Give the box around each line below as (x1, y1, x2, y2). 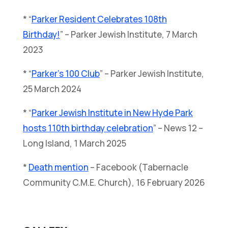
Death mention (28, 161, 89, 173)
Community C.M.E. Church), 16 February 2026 (22, 176, 205, 188)
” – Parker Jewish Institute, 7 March (60, 28, 197, 40)
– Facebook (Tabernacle (88, 161, 188, 173)
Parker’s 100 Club (31, 67, 100, 79)
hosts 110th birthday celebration (22, 122, 153, 134)
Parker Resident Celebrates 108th (31, 13, 167, 25)
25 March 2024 (22, 82, 81, 95)
